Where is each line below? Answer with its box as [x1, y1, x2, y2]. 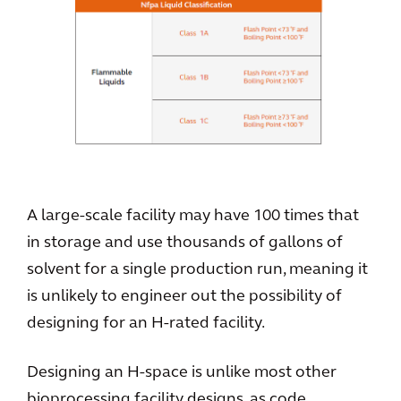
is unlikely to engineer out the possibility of [27, 288, 342, 306]
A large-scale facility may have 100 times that [27, 208, 359, 226]
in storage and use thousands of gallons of [27, 235, 343, 252]
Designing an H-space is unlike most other [27, 364, 337, 382]
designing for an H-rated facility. [27, 315, 265, 333]
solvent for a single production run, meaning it [27, 261, 368, 279]
